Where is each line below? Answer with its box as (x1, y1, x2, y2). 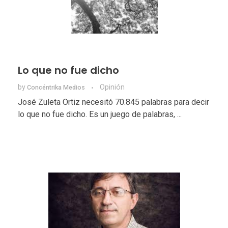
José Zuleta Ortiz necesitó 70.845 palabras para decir (18, 97, 209, 107)
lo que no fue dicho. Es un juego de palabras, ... (18, 109, 182, 120)
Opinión (100, 83, 125, 92)
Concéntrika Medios (27, 84, 87, 92)
